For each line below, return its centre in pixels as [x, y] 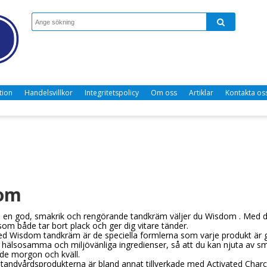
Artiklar [201, 93]
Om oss [164, 93]
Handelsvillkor [49, 93]
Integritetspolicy [112, 93]
